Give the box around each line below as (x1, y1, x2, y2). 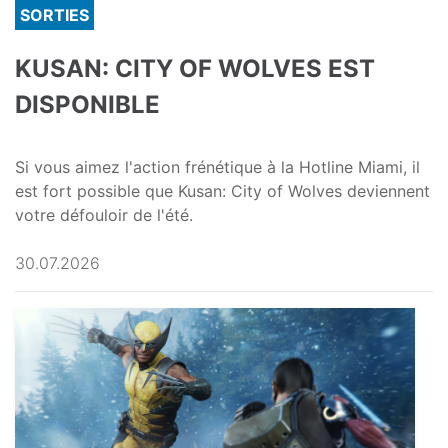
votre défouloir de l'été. (15, 205, 193, 226)
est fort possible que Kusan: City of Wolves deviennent (15, 181, 430, 202)
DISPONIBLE (15, 90, 160, 120)
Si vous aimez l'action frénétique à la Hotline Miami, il (15, 157, 420, 178)
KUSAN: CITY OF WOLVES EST (15, 54, 375, 84)
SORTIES (20, 5, 89, 26)
